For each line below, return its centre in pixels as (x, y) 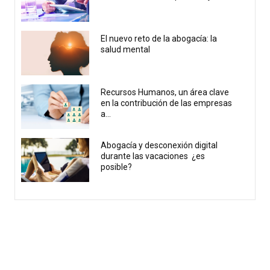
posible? (117, 167)
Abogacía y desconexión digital (159, 146)
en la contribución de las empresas (167, 103)
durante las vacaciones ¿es (153, 156)
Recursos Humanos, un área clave (165, 92)
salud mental (126, 49)
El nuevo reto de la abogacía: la (159, 38)
